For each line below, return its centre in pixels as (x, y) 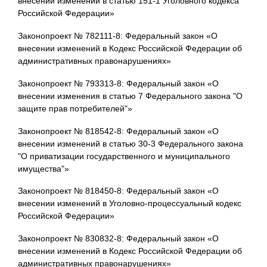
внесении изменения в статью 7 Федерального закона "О (130, 96)
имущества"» (44, 168)
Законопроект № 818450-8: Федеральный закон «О (118, 191)
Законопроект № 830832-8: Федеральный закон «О (118, 239)
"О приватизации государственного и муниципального (124, 156)
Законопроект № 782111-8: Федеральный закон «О (118, 35)
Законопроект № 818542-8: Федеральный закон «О (118, 131)
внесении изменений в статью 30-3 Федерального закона (131, 143)
